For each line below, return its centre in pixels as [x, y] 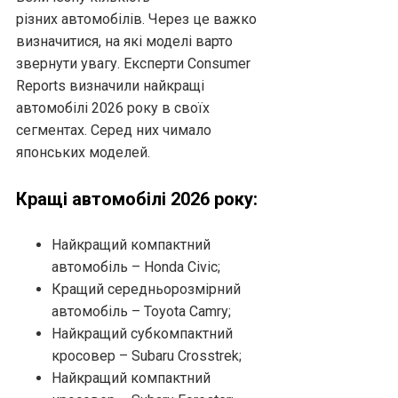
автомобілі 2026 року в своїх [113, 108]
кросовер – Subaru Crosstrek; [147, 356]
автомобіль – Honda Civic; [136, 267]
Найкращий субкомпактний [142, 334]
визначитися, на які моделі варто [124, 42]
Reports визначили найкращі [110, 86]
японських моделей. [83, 153]
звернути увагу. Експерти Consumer [133, 64]
